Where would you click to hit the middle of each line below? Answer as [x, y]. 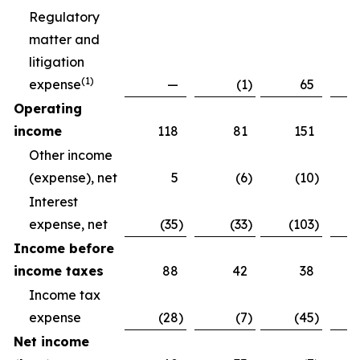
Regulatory [64, 17]
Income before [64, 248]
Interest [53, 202]
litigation [57, 62]
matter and [64, 39]
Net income [51, 342]
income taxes [59, 271]
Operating [48, 108]
